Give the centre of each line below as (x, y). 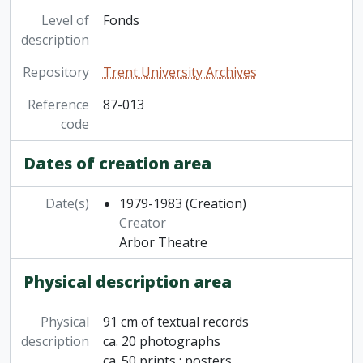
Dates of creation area (117, 164)
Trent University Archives (179, 73)
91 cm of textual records (175, 322)
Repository (56, 73)
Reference (58, 105)
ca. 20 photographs (161, 342)
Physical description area (128, 282)
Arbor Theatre (163, 243)
